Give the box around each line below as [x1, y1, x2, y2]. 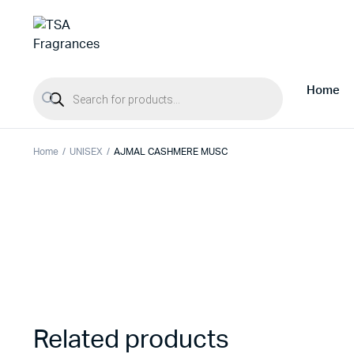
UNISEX [69, 147, 103, 156]
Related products [33, 327, 229, 352]
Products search [32, 77, 110, 88]
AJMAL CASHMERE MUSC [113, 147, 229, 156]
